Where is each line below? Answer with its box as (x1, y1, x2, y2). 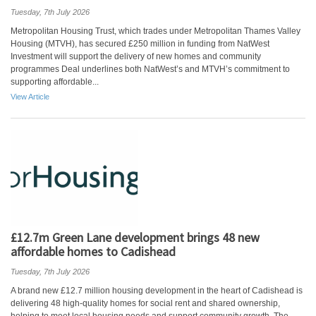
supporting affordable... (11, 77, 99, 87)
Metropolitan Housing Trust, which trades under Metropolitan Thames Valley (11, 26, 300, 36)
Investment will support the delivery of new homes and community (11, 51, 261, 61)
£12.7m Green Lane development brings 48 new (11, 229, 260, 245)
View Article (11, 92, 49, 101)
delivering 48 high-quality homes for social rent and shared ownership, (11, 298, 280, 308)
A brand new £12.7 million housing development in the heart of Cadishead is (11, 286, 303, 296)
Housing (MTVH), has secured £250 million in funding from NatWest (11, 39, 269, 49)
